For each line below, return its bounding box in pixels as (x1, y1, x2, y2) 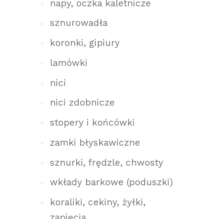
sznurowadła (50, 17, 108, 29)
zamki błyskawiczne (50, 136, 141, 148)
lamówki (50, 57, 88, 68)
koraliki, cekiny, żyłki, (50, 197, 146, 208)
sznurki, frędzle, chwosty (50, 156, 164, 168)
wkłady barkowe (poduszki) (50, 176, 174, 188)
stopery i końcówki (50, 117, 135, 129)
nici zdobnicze (50, 97, 115, 109)
